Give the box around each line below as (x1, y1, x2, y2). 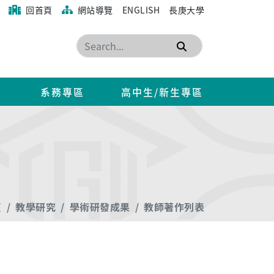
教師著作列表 (144, 199, 204, 215)
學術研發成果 (69, 199, 130, 215)
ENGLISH (122, 4, 160, 16)
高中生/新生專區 (120, 84, 203, 100)
